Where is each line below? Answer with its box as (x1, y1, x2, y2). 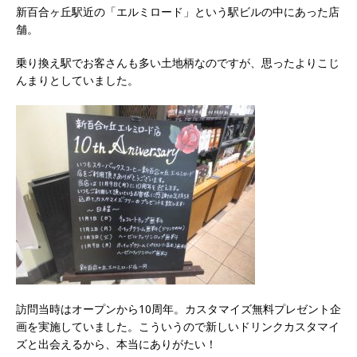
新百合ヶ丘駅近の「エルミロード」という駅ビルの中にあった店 (16, 3, 339, 19)
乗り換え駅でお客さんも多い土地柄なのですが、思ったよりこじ (16, 54, 339, 70)
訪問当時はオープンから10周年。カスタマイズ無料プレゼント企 (16, 300, 341, 316)
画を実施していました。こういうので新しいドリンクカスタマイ (16, 318, 339, 334)
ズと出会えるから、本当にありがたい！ (16, 335, 217, 351)
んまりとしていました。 (16, 72, 139, 88)
